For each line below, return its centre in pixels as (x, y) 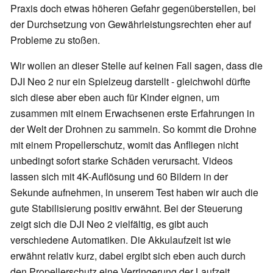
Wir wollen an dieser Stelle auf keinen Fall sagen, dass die (136, 66)
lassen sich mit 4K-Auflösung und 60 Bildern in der (119, 177)
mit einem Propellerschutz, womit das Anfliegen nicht (124, 145)
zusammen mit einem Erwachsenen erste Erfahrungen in (133, 113)
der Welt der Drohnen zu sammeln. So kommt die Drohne (133, 129)
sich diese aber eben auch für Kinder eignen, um (115, 97)
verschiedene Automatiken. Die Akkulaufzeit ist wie (121, 240)
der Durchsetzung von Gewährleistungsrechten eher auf (131, 24)
